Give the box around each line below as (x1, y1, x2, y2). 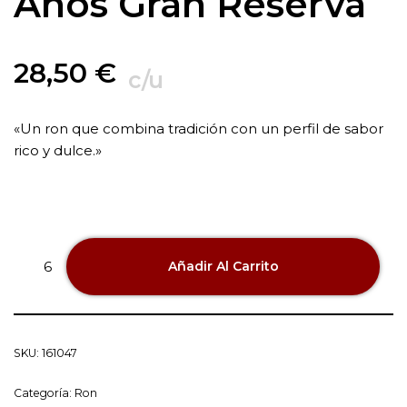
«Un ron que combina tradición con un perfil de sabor (14, 119, 383, 137)
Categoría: (14, 385, 74, 400)
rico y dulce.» (14, 141, 102, 159)
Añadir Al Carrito (167, 258, 279, 275)
